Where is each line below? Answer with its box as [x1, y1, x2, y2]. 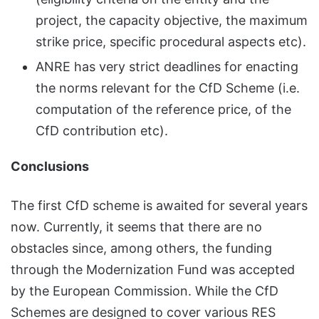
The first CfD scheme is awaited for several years [11, 197, 308, 213]
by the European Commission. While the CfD [11, 283, 278, 298]
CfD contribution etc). [36, 122, 168, 138]
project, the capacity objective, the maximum [36, 12, 308, 28]
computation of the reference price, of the [36, 101, 291, 117]
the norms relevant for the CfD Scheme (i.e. [36, 80, 300, 95]
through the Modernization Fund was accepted [11, 261, 295, 277]
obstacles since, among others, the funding [11, 240, 272, 256]
